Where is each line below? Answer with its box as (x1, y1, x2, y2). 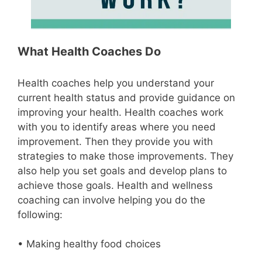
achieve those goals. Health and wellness (18, 179, 213, 191)
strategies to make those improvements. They (18, 150, 233, 162)
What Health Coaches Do (18, 44, 161, 58)
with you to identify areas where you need (18, 120, 216, 133)
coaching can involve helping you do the (18, 194, 205, 206)
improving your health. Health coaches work (18, 106, 223, 118)
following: (18, 208, 63, 220)
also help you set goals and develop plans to (18, 164, 227, 177)
